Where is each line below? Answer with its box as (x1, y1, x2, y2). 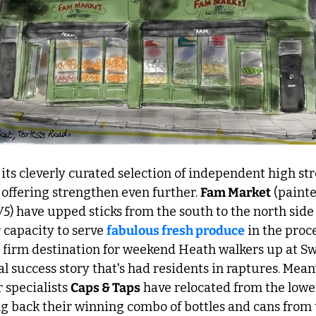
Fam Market (200, 184, 271, 200)
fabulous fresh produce (107, 222, 245, 238)
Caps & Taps (71, 279, 140, 296)
